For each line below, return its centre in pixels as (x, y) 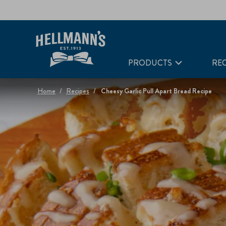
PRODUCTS (150, 63)
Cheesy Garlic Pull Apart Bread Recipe (156, 91)
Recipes (77, 91)
